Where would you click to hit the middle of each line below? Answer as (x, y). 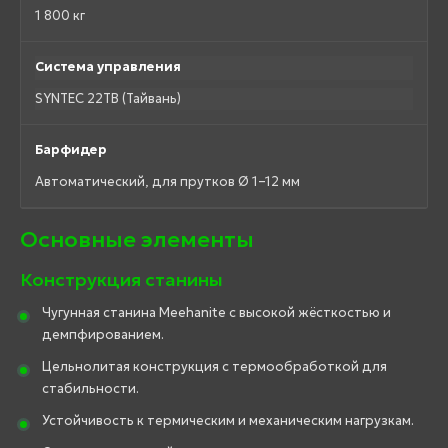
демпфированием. (103, 335)
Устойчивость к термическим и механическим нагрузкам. (228, 421)
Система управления (108, 67)
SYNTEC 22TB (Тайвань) (108, 99)
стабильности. (90, 389)
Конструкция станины (121, 280)
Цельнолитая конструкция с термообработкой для (214, 367)
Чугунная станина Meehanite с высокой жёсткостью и (216, 313)
